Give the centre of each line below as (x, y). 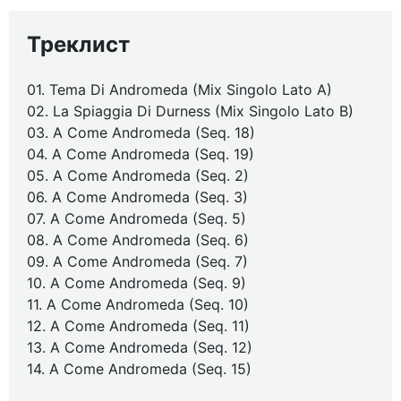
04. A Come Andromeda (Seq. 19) (141, 154)
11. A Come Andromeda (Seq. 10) (138, 304)
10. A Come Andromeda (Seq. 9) (137, 283)
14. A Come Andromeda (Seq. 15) (139, 369)
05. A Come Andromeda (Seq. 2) (138, 175)
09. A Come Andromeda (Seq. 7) (137, 261)
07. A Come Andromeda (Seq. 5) (137, 218)
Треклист (78, 44)
